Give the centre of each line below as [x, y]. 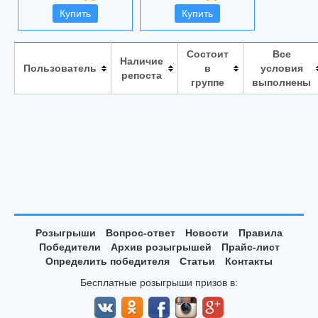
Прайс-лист [250, 247]
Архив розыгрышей [161, 247]
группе [208, 82]
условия [281, 68]
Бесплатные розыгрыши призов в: [159, 283]
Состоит [208, 54]
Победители [70, 247]
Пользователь [60, 68]
